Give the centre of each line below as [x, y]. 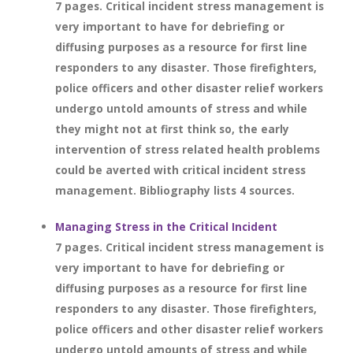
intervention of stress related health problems [188, 149]
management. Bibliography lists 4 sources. [175, 190]
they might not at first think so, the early [172, 129]
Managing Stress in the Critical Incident [166, 227]
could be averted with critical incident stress [180, 170]
